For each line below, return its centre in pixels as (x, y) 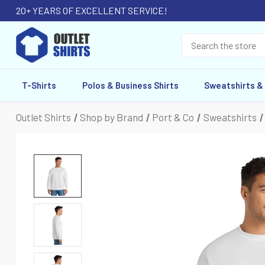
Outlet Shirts (43, 117)
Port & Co (173, 117)
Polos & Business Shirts (130, 85)
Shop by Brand (112, 117)
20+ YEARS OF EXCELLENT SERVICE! (92, 10)
